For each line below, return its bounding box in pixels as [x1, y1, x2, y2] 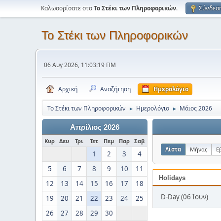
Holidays [159, 174, 185, 182]
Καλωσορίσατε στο [41, 4, 94, 12]
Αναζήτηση [100, 85, 131, 93]
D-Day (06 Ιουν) [161, 192, 208, 201]
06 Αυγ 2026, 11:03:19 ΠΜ [44, 60, 116, 69]
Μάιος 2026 [180, 104, 212, 112]
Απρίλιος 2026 [70, 123, 119, 131]
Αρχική [58, 85, 77, 93]
